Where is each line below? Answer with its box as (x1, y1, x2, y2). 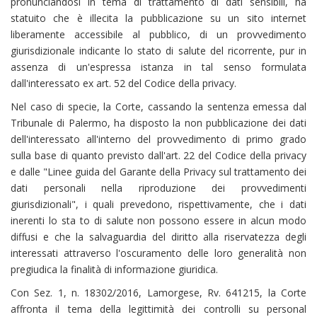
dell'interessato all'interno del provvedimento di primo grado (11, 132, 306, 146)
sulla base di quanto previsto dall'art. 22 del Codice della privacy (11, 149, 306, 162)
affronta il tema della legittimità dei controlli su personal (11, 302, 306, 316)
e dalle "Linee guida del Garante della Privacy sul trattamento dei (11, 165, 306, 178)
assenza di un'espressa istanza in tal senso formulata (11, 60, 306, 74)
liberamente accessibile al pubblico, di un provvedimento (11, 28, 306, 41)
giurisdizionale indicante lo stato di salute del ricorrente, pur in (11, 44, 306, 57)
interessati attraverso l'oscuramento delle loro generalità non (11, 246, 306, 260)
